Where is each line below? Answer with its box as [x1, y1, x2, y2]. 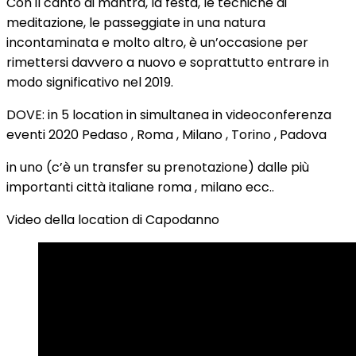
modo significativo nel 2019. [6, 73, 173, 91]
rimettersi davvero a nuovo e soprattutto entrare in [6, 53, 329, 72]
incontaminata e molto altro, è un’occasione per [6, 33, 308, 52]
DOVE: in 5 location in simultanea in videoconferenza [6, 106, 331, 124]
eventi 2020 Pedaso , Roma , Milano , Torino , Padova [6, 126, 327, 144]
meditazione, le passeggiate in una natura [6, 14, 265, 32]
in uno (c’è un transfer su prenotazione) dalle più [6, 158, 309, 176]
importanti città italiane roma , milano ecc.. [6, 178, 274, 196]
